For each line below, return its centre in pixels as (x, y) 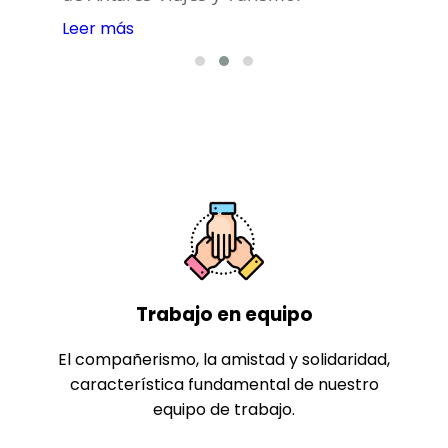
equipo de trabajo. (224, 410)
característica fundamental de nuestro (224, 385)
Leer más (97, 28)
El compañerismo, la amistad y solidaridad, (224, 360)
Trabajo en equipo (224, 314)
